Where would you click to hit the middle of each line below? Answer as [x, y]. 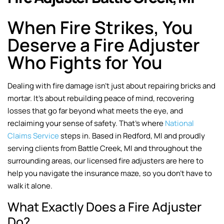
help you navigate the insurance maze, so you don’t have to [110, 173]
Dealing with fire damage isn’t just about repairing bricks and [111, 86]
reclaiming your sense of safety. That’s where [86, 123]
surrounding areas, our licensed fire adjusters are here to [105, 161]
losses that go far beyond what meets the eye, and [95, 111]
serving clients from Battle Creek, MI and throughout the [105, 148]
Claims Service [33, 136]
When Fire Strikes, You [100, 28]
